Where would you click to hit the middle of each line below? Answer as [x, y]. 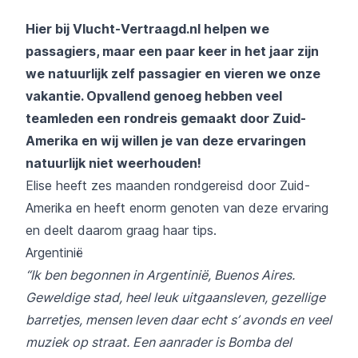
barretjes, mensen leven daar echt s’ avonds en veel [179, 319]
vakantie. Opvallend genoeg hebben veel [154, 95]
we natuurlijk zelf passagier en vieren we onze [173, 73]
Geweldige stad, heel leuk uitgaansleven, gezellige [175, 297]
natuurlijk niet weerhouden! [113, 163]
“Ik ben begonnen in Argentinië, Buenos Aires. [160, 274]
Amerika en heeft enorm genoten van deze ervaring [177, 207]
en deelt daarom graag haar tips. [121, 230]
